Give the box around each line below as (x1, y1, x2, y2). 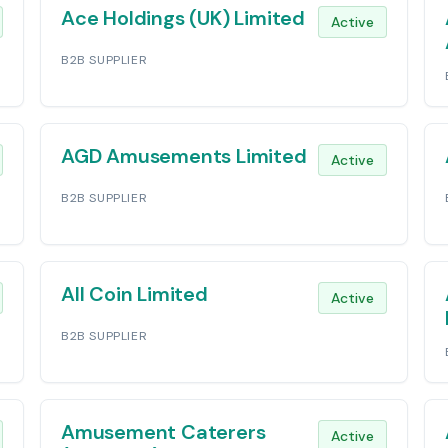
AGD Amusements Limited (61, 143, 307, 169)
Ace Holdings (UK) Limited (61, 5, 305, 31)
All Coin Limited (61, 281, 208, 307)
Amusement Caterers (61, 419, 266, 445)
